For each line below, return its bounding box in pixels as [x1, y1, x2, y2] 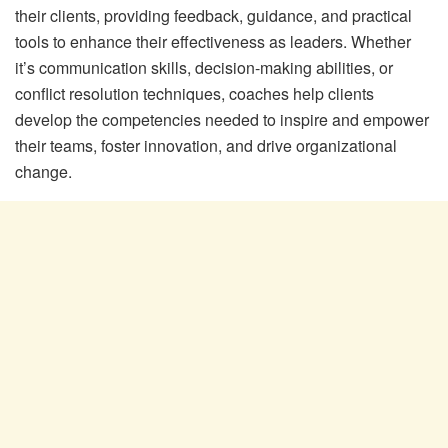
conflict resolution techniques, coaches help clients [15, 81, 374, 105]
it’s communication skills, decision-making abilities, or [15, 55, 393, 79]
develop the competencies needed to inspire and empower [15, 107, 429, 131]
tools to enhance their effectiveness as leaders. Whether [15, 29, 411, 53]
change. [15, 159, 72, 183]
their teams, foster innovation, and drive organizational [15, 133, 397, 157]
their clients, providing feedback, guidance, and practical [15, 3, 412, 27]
